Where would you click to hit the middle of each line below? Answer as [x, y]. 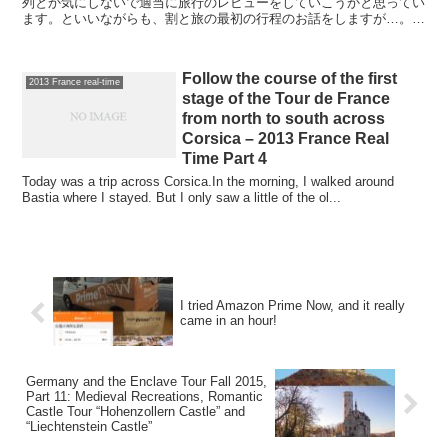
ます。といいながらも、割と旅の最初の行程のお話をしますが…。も [224, 18]
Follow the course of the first [290, 78]
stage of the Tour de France [286, 98]
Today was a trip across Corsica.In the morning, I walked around [208, 181]
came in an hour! [228, 320]
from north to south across [284, 118]
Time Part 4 [225, 158]
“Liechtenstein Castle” [89, 427]
